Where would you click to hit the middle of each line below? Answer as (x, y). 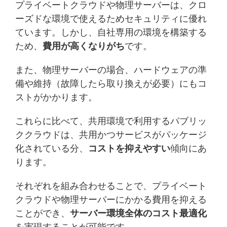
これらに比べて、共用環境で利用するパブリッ (111, 121)
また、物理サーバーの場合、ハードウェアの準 (111, 70)
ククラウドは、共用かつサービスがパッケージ (111, 135)
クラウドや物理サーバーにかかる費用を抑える (111, 199)
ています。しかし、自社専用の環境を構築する (111, 32)
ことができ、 (43, 213)
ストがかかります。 (56, 97)
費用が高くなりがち (84, 46)
